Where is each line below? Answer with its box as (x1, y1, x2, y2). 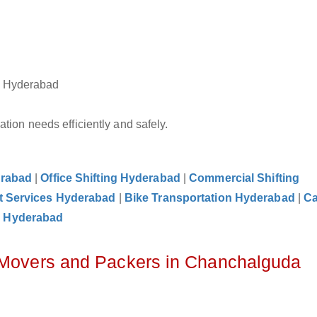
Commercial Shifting (189, 172, 300, 184)
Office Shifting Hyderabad (40, 172, 180, 184)
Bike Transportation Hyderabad (124, 192, 295, 204)
